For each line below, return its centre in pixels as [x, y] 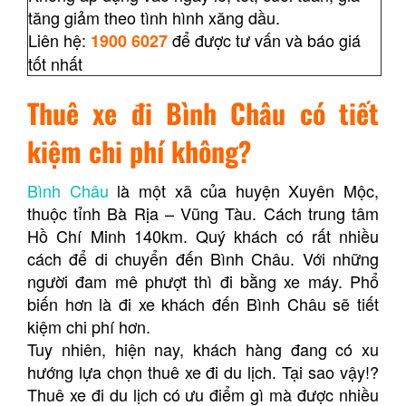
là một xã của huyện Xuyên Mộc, [243, 191]
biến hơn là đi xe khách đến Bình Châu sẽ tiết [203, 304]
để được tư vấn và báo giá [264, 40]
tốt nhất [55, 64]
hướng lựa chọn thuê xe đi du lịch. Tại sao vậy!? [203, 372]
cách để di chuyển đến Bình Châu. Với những [203, 259]
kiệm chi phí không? [139, 151]
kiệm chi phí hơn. [89, 327]
